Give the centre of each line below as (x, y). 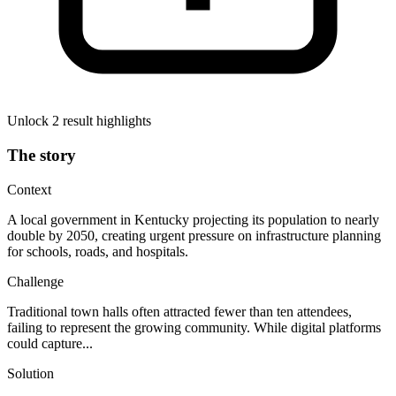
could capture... (50, 343)
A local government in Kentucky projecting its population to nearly (193, 219)
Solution (30, 373)
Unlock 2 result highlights (79, 121)
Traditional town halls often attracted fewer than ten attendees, (179, 311)
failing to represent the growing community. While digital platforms (194, 327)
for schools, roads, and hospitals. (98, 251)
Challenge (35, 281)
